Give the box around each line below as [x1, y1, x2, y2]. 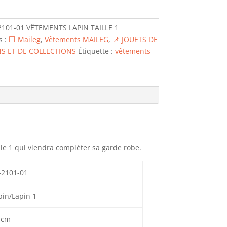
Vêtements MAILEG [44, 34, 108, 44]
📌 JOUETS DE [112, 34, 158, 44]
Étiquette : [78, 46, 115, 56]
